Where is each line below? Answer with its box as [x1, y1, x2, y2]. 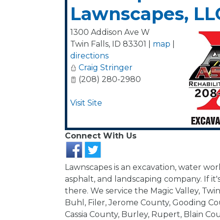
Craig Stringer [79, 63, 133, 72]
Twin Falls [70, 39, 109, 49]
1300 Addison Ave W [70, 27, 150, 37]
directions [70, 51, 109, 60]
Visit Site [70, 98, 102, 108]
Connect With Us [65, 131, 137, 140]
